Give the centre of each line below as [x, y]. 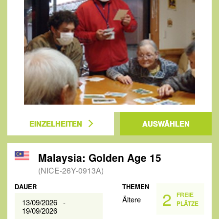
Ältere [132, 199]
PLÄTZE [187, 203]
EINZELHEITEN [56, 124]
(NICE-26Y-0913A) [71, 170]
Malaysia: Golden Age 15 [100, 157]
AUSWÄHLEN [166, 124]
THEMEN [136, 186]
